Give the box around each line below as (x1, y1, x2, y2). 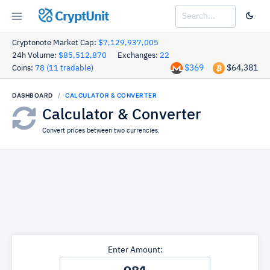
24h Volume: (12, 52, 58, 60)
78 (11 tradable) (35, 64, 93, 72)
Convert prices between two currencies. (42, 127, 160, 134)
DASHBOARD (12, 92, 53, 99)
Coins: (12, 64, 35, 72)
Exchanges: (118, 52, 160, 60)
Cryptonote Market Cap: (12, 39, 98, 47)
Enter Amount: (107, 246, 163, 254)
